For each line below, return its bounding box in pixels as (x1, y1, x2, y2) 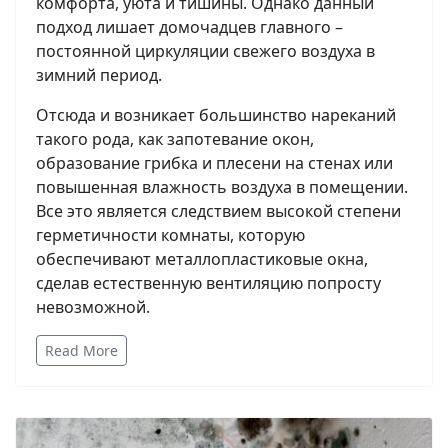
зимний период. (36, 64, 162, 87)
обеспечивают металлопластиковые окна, (36, 248, 368, 271)
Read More (45, 341, 118, 361)
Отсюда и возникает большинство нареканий (36, 104, 396, 127)
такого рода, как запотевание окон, (36, 128, 314, 151)
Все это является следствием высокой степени (36, 200, 401, 223)
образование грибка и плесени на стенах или (36, 152, 393, 175)
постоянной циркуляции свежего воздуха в (36, 40, 375, 63)
